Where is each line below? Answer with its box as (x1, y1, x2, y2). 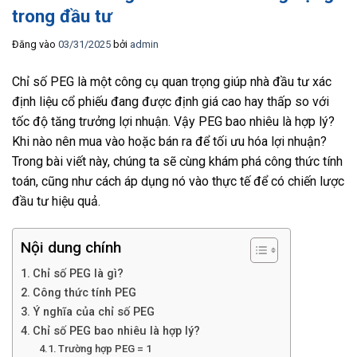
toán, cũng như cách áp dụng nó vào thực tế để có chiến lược (12, 173, 344, 189)
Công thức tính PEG (32, 285, 136, 300)
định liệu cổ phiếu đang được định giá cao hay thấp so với (12, 93, 329, 109)
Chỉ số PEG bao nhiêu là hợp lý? (32, 324, 200, 338)
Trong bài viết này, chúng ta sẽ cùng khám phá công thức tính (12, 153, 343, 169)
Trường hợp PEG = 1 (58, 342, 152, 355)
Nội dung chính (21, 238, 121, 257)
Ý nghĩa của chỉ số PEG (32, 304, 155, 319)
